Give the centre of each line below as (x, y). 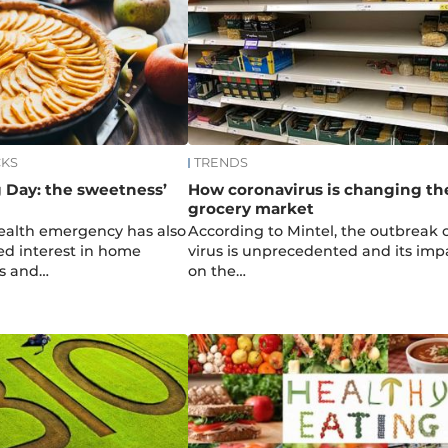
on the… (216, 270)
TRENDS (220, 163)
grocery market (250, 208)
